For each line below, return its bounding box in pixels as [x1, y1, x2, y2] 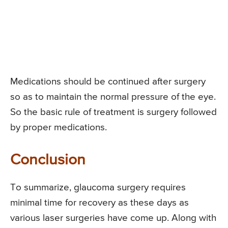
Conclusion [10, 152, 85, 168]
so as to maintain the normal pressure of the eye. [10, 92, 216, 102]
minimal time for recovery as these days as [10, 197, 189, 208]
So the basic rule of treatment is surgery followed [10, 107, 217, 117]
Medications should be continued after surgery [10, 76, 206, 87]
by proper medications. [10, 122, 107, 132]
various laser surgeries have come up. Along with [10, 213, 216, 223]
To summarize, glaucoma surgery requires [10, 182, 186, 192]
